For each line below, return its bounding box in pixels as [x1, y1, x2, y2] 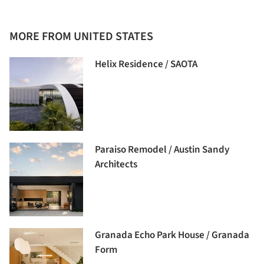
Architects [95, 157, 137, 172]
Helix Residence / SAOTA [95, 57, 197, 72]
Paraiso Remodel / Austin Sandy [95, 143, 229, 157]
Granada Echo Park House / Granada [95, 228, 249, 243]
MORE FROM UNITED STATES [9, 28, 153, 45]
